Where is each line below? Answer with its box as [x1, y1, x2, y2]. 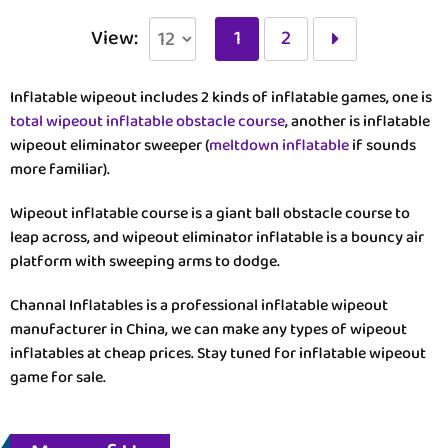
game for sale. [10, 363, 106, 393]
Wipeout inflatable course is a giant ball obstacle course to [10, 199, 410, 229]
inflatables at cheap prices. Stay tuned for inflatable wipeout [10, 339, 426, 369]
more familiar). [10, 155, 110, 185]
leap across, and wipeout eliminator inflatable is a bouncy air [10, 223, 424, 253]
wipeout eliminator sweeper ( [10, 131, 209, 161]
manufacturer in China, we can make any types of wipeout [10, 315, 407, 345]
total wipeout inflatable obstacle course [10, 107, 285, 137]
